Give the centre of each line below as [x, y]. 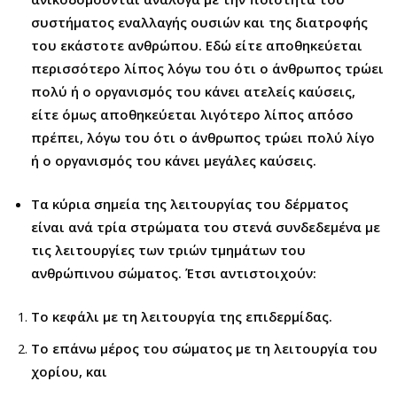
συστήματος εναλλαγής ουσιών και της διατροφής [199, 22]
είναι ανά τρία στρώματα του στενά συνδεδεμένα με [206, 226]
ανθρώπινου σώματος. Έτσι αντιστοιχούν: [174, 272]
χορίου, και [69, 371]
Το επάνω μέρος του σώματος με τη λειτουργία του [204, 348]
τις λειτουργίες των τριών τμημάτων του [168, 249]
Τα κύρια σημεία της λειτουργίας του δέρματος [190, 203]
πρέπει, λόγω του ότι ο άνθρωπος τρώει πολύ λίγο [203, 137]
